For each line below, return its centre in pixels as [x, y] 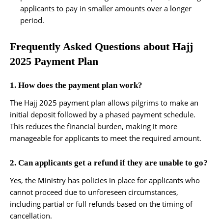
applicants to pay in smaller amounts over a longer [106, 8]
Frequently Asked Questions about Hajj [101, 46]
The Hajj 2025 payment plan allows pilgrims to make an [104, 102]
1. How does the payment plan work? [76, 85]
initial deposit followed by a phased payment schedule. [103, 114]
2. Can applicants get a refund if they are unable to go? [109, 163]
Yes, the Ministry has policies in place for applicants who [105, 180]
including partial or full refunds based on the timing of [101, 204]
